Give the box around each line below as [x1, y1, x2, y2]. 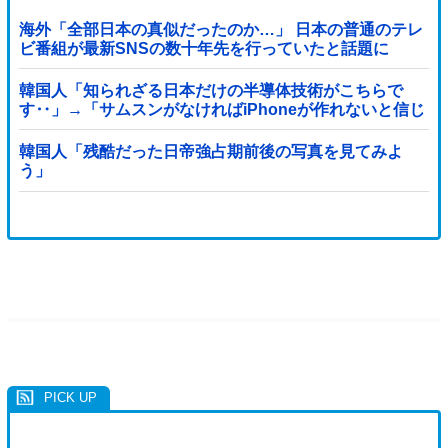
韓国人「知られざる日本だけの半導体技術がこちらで [18, 82, 403, 100]
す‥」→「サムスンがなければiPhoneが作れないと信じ [18, 101, 425, 119]
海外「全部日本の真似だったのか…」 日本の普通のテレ [18, 20, 423, 38]
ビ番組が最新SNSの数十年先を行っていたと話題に [18, 39, 389, 57]
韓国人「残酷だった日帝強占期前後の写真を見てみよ [18, 143, 403, 161]
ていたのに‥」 [18, 120, 131, 138]
